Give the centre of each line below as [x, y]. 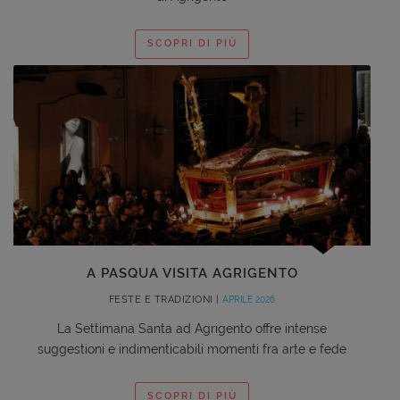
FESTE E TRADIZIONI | [166, 299]
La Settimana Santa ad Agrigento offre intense [192, 328]
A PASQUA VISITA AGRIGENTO [192, 273]
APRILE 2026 [249, 299]
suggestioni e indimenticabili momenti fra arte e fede [192, 349]
